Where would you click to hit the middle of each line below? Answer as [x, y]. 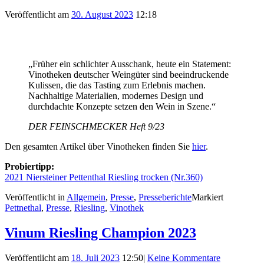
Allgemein [86, 197]
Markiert [207, 197]
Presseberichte [165, 197]
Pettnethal [23, 208]
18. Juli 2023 [95, 258]
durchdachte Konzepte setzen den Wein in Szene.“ [122, 107]
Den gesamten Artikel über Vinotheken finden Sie [98, 147]
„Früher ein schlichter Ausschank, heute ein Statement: [130, 64]
